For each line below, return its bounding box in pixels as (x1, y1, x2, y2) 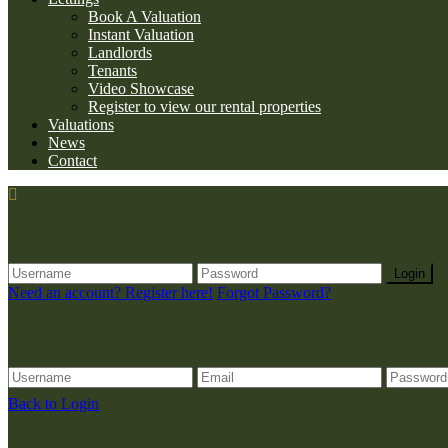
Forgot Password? (217, 284, 331, 302)
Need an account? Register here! (8, 284, 213, 302)
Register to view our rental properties (88, 98, 321, 115)
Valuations (48, 116, 114, 133)
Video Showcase (88, 80, 194, 97)
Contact (48, 152, 97, 169)
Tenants (88, 62, 137, 79)
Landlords (88, 44, 152, 61)
